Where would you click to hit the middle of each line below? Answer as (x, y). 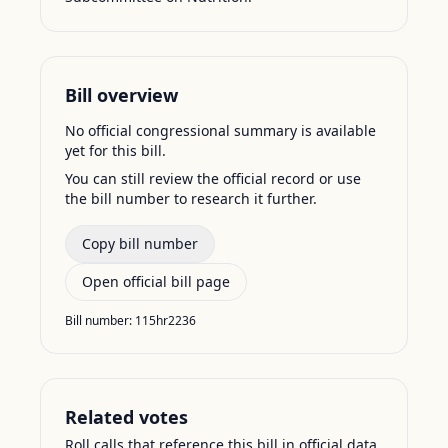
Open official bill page (156, 281)
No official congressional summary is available (220, 130)
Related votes (126, 417)
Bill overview (121, 95)
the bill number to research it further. (191, 198)
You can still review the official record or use (213, 178)
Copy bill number (140, 243)
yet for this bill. (115, 150)
